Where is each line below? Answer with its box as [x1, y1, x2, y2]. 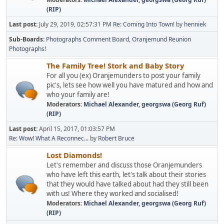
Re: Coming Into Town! [113, 20, 174, 28]
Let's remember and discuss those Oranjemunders [46, 160, 202, 169]
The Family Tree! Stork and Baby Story [46, 60, 184, 70]
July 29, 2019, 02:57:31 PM [39, 20, 113, 28]
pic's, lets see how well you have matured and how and [46, 80, 213, 89]
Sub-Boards [9, 35, 43, 43]
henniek [184, 20, 206, 28]
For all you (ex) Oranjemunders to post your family [46, 71, 200, 80]
